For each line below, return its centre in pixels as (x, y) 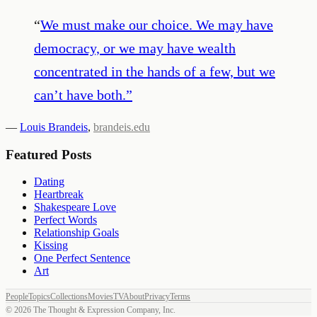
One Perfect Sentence (82, 258)
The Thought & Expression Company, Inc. (103, 310)
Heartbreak (59, 195)
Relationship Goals (76, 233)
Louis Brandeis (54, 127)
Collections (69, 297)
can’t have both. (80, 94)
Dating (49, 182)
